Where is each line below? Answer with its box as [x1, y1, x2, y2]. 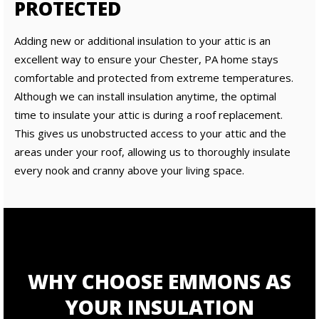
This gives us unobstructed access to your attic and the [14, 126, 286, 140]
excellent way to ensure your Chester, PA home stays [14, 52, 278, 66]
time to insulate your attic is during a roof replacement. [14, 108, 283, 122]
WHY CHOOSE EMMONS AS [28, 268, 291, 295]
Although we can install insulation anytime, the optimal [14, 89, 276, 103]
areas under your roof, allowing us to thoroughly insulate [14, 145, 291, 159]
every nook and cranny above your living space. [14, 163, 244, 177]
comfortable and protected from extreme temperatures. [14, 70, 293, 85]
